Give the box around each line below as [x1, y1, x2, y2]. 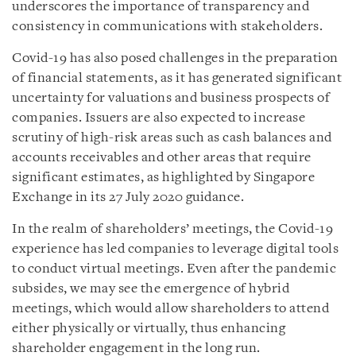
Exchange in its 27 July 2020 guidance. [12, 190, 244, 204]
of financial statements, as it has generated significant [12, 71, 342, 85]
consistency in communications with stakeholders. [12, 19, 323, 33]
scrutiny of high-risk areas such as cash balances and [12, 130, 332, 145]
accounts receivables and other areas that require [12, 150, 311, 164]
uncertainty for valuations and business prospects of [12, 91, 330, 105]
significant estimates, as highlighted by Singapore [12, 170, 315, 184]
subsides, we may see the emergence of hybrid [12, 281, 289, 296]
